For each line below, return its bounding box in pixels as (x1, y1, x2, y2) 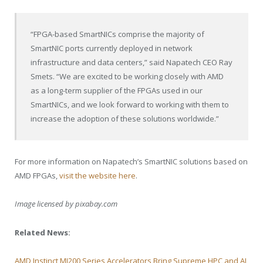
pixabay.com (75, 198, 117, 210)
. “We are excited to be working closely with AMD (53, 71, 224, 82)
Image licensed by (15, 198, 75, 210)
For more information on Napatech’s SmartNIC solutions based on (15, 156, 248, 167)
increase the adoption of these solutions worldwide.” (31, 113, 220, 124)
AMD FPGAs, (15, 170, 59, 181)
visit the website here (59, 170, 136, 181)
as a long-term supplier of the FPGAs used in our (31, 85, 203, 96)
